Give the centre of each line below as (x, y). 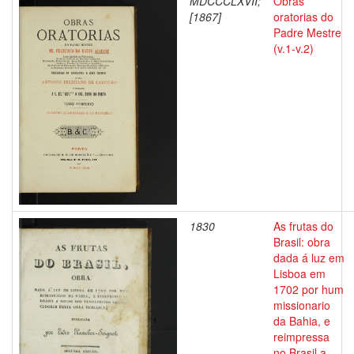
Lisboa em (299, 273)
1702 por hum (309, 289)
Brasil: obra (302, 242)
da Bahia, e (302, 321)
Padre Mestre (307, 32)
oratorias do (303, 17)
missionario (302, 305)
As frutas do (303, 226)
